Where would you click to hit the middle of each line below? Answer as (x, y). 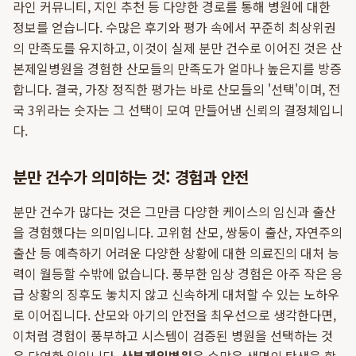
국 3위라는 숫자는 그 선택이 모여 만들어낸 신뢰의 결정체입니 (178, 110)
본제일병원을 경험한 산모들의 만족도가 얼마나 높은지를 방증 (177, 68)
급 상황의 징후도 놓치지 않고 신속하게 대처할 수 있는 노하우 (176, 294)
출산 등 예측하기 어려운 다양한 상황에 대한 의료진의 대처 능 (176, 253)
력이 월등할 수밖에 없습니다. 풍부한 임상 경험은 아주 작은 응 (178, 273)
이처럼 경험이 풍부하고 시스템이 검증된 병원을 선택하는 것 (173, 335)
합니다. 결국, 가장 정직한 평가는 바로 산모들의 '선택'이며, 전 (176, 89)
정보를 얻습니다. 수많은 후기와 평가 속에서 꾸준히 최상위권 (174, 27)
